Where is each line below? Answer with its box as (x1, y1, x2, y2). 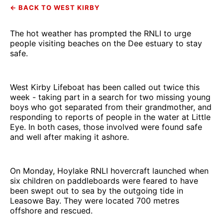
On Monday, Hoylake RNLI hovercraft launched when (10, 165, 209, 176)
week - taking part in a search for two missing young (10, 92, 211, 102)
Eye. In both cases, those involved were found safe (10, 121, 202, 132)
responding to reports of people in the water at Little (10, 111, 211, 122)
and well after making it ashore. (10, 131, 129, 142)
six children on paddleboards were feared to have (10, 175, 198, 186)
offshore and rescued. (10, 205, 93, 216)
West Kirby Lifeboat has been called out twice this (10, 82, 200, 92)
